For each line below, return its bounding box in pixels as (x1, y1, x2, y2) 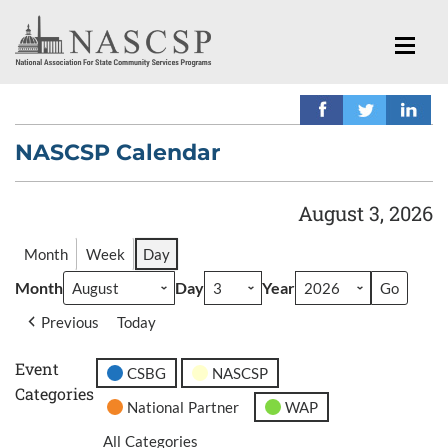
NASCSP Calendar (15, 138, 220, 166)
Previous (41, 313, 99, 332)
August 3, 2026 (298, 199, 433, 226)
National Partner (127, 397, 240, 416)
